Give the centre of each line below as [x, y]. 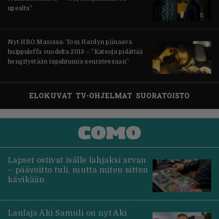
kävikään [26, 180]
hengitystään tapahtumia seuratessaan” [69, 61]
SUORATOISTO [163, 96]
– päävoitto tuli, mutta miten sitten [78, 170]
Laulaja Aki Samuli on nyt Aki [67, 213]
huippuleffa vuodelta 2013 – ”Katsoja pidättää [76, 52]
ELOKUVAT [51, 96]
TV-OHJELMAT [104, 96]
